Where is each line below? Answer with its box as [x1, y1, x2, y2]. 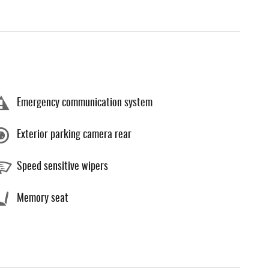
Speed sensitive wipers [17, 162, 108, 172]
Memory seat [17, 193, 68, 204]
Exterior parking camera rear [17, 130, 131, 141]
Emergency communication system [17, 98, 153, 109]
